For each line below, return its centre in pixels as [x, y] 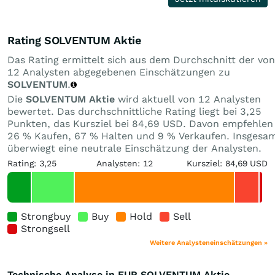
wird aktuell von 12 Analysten [188, 99]
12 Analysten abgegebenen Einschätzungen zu [119, 72]
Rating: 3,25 [32, 163]
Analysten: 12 [125, 163]
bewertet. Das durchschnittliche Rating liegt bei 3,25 [134, 111]
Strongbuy [46, 216]
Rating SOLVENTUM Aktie [75, 40]
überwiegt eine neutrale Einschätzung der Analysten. [134, 148]
